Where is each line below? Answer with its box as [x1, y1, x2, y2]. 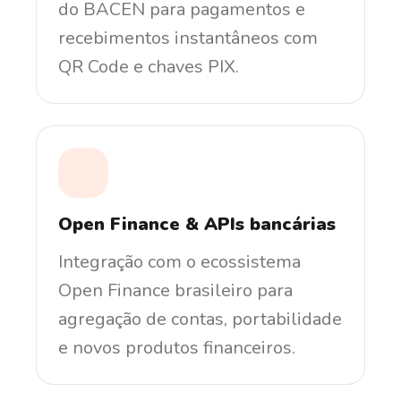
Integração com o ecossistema [58, 249, 301, 274]
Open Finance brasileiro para [58, 277, 293, 303]
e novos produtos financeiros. [58, 335, 295, 360]
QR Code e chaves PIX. [58, 54, 239, 79]
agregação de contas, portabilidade [58, 306, 342, 331]
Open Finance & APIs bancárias [58, 211, 336, 236]
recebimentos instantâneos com [58, 25, 318, 50]
